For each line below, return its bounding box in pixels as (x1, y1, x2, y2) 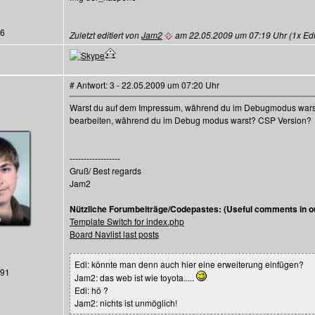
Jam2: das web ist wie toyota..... (75, 271, 196, 283)
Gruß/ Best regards (70, 165, 141, 176)
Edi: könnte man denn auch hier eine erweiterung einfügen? (75, 258, 304, 270)
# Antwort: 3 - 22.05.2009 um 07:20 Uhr (70, 79, 219, 91)
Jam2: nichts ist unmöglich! (75, 297, 177, 309)
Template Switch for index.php (70, 215, 184, 227)
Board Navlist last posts (70, 228, 159, 240)
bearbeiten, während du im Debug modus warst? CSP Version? (70, 114, 311, 126)
